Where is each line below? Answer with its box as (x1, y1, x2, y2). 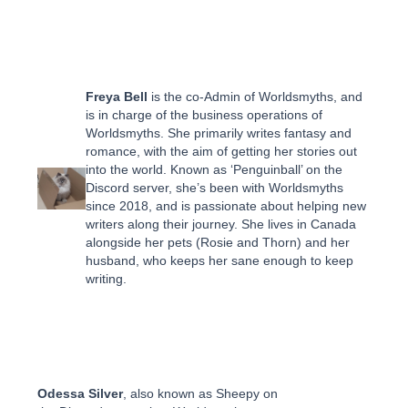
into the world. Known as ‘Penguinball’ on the (85, 161, 342, 177)
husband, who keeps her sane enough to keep (85, 252, 353, 268)
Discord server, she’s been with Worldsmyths (85, 179, 343, 195)
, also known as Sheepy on (123, 385, 278, 401)
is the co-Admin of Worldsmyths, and (147, 88, 362, 104)
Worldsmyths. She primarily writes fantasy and (85, 125, 352, 140)
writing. (85, 270, 127, 286)
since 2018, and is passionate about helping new (85, 198, 366, 213)
